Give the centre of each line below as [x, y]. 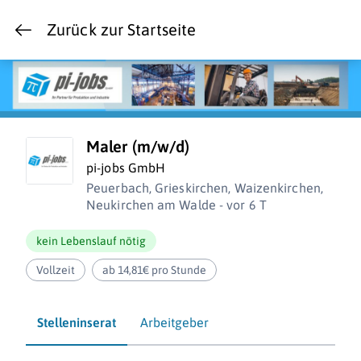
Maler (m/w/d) [138, 147]
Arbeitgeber [174, 323]
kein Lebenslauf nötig [91, 241]
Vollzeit [56, 270]
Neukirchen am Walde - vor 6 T [176, 205]
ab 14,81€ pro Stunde [155, 270]
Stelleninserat [77, 323]
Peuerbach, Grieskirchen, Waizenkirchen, [205, 188]
